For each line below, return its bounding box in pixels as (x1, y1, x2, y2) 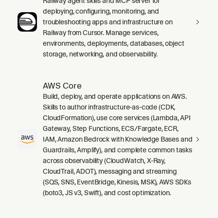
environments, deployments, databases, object (43, 39, 184, 47)
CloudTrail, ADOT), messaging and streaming (43, 167, 177, 175)
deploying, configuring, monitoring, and (43, 7, 160, 15)
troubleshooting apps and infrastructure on (43, 18, 173, 26)
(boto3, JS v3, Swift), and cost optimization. (43, 188, 171, 197)
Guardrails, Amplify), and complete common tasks (43, 145, 192, 154)
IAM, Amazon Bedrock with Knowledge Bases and (43, 135, 193, 143)
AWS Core (43, 80, 82, 91)
